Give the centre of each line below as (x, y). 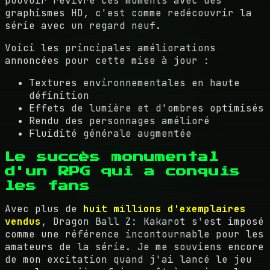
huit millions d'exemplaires (165, 209)
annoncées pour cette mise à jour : (107, 60)
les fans (48, 185)
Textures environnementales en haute (134, 83)
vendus (23, 221)
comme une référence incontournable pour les (134, 234)
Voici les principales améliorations (110, 48)
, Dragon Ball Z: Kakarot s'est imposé (152, 221)
